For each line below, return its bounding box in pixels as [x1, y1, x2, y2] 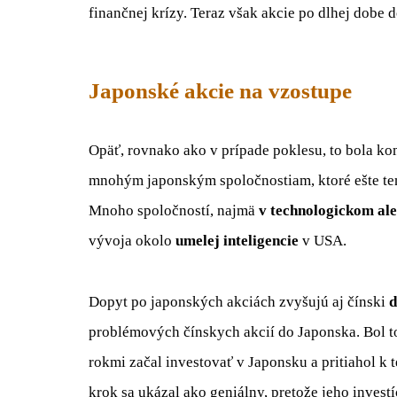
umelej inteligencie [175, 232, 302, 250]
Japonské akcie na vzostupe [89, 78, 352, 103]
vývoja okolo [89, 232, 175, 250]
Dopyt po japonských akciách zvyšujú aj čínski [89, 292, 389, 310]
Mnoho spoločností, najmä [89, 202, 259, 220]
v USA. [302, 232, 346, 250]
